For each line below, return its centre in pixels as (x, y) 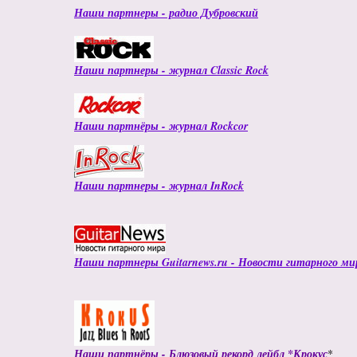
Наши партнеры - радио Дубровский (166, 13)
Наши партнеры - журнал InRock (159, 186)
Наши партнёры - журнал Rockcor (161, 126)
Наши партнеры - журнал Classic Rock (171, 70)
